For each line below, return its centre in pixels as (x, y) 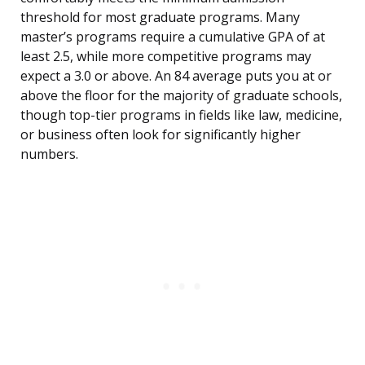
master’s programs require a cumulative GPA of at (173, 37)
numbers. (49, 154)
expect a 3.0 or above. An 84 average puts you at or (176, 76)
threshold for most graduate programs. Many (160, 18)
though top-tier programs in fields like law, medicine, (181, 115)
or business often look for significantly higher (161, 135)
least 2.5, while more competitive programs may (166, 57)
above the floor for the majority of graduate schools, (181, 96)
